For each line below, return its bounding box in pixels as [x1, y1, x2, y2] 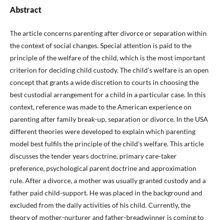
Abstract [10, 4, 41, 14]
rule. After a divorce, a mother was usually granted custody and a [10, 176, 206, 185]
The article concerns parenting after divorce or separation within [10, 28, 207, 37]
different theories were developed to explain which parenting [10, 127, 195, 136]
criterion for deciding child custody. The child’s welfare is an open [10, 65, 209, 74]
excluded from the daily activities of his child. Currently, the [10, 200, 191, 209]
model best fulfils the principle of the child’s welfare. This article [10, 139, 204, 148]
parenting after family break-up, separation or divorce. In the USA [10, 114, 208, 123]
